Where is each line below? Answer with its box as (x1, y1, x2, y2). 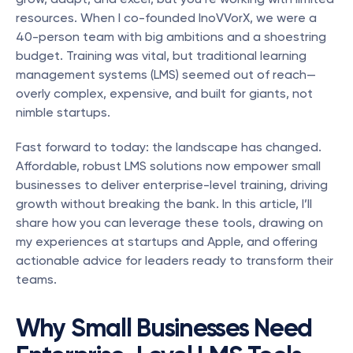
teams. (16, 272, 57, 287)
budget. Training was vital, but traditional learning (16, 48, 307, 63)
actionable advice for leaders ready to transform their (16, 253, 333, 268)
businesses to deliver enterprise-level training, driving (16, 177, 328, 192)
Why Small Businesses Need (16, 313, 312, 343)
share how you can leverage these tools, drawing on (16, 215, 323, 230)
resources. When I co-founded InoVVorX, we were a (16, 10, 317, 25)
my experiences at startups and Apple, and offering (16, 234, 318, 249)
